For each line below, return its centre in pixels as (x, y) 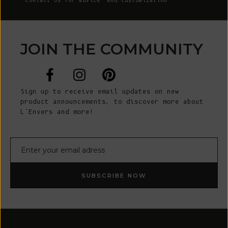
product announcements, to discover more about (112, 101)
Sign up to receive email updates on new (100, 91)
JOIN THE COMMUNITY (112, 49)
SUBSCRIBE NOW (114, 175)
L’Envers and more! (57, 111)
